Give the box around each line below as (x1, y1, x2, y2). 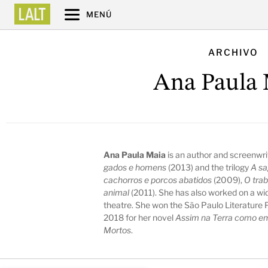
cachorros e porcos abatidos (103, 174, 212, 185)
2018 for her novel (103, 212, 176, 223)
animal (103, 187, 130, 197)
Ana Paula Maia (103, 149, 166, 160)
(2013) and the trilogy (166, 162, 251, 172)
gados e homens (103, 162, 167, 172)
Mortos (103, 224, 132, 235)
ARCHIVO (208, 47, 258, 59)
